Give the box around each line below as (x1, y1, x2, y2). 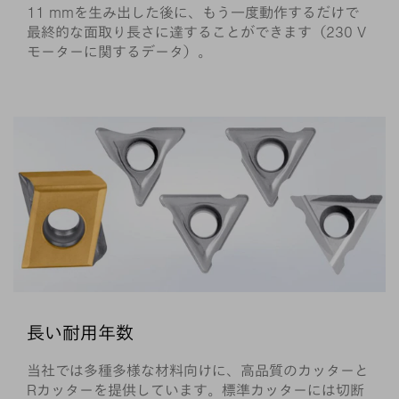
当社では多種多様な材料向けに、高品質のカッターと (27, 362, 369, 379)
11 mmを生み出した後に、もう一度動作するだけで (27, 4, 359, 22)
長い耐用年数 (27, 322, 134, 344)
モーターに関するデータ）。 (27, 44, 212, 61)
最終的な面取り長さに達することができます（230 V (27, 24, 366, 42)
